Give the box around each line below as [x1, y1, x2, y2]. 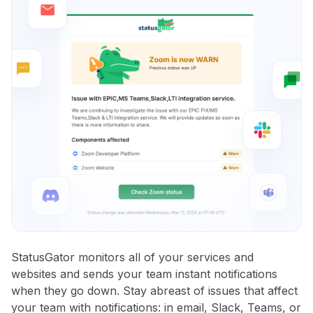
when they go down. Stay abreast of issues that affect [11, 284, 298, 298]
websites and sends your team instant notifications [11, 267, 277, 282]
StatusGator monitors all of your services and [11, 250, 254, 265]
